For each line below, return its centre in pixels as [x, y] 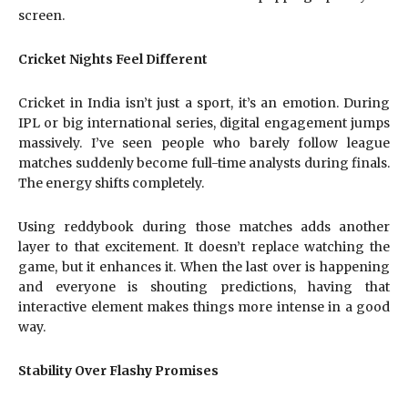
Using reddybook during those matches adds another [204, 227]
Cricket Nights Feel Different [113, 59]
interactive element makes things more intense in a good [204, 307]
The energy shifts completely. [111, 183]
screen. [41, 15]
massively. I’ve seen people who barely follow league [204, 143]
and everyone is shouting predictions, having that [204, 287]
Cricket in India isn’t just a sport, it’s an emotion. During [204, 103]
